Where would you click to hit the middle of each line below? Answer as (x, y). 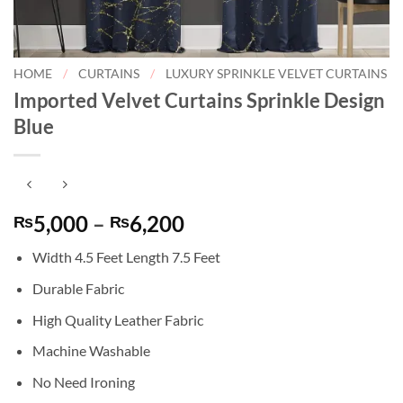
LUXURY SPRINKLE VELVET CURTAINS (277, 74)
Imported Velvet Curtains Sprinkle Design (199, 100)
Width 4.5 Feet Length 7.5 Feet (126, 257)
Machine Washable (91, 351)
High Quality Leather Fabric (117, 319)
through (223, 288)
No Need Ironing (83, 381)
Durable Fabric (78, 289)
